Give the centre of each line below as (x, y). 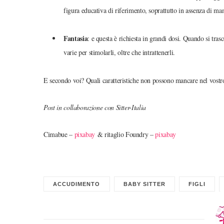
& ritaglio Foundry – (124, 134)
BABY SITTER (144, 184)
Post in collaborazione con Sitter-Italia (95, 107)
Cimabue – (59, 134)
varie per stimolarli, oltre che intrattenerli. (119, 52)
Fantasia (76, 38)
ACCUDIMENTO (77, 184)
